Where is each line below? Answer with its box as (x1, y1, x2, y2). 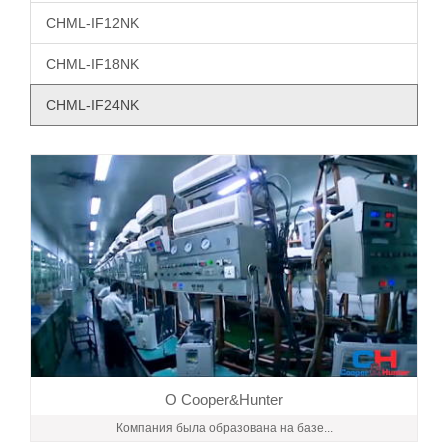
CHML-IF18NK (46, 55, 139, 72)
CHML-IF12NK (46, 14, 139, 31)
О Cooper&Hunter (165, 390, 283, 408)
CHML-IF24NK (46, 96, 139, 113)
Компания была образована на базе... (115, 421, 333, 436)
